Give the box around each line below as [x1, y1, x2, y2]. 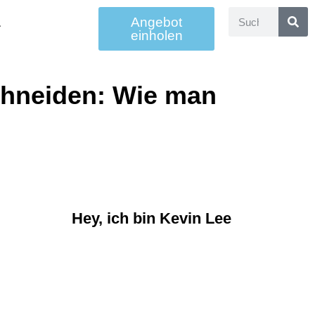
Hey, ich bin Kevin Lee [72, 210, 232, 227]
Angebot [131, 15, 183, 30]
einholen [130, 28, 183, 43]
